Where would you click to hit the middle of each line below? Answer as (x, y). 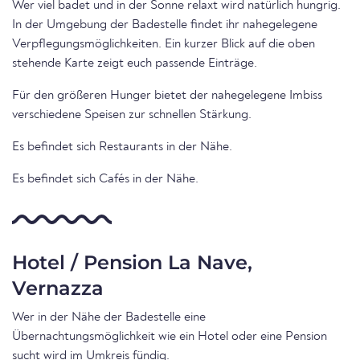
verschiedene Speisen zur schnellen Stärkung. (132, 115)
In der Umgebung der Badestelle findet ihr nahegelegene (165, 25)
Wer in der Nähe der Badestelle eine (109, 317)
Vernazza (58, 288)
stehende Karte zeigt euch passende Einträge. (135, 63)
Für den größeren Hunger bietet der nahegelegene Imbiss (167, 96)
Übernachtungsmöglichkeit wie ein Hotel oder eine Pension (170, 337)
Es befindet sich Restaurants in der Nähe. (122, 147)
